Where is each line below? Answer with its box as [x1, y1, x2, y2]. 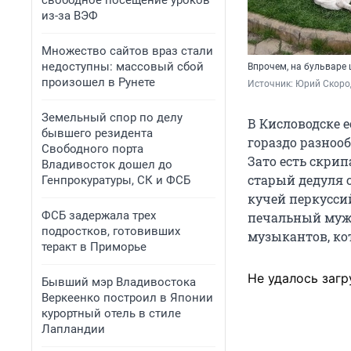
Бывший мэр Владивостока [42, 275, 196, 289]
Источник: [248, 78, 295, 90]
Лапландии [42, 322, 105, 336]
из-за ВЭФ [42, 9, 98, 23]
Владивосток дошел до [42, 157, 172, 172]
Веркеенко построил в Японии [42, 291, 213, 305]
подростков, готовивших [42, 224, 180, 238]
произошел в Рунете [42, 75, 155, 89]
